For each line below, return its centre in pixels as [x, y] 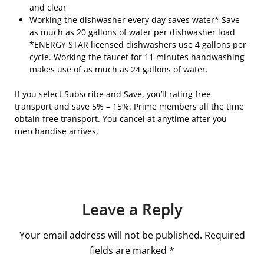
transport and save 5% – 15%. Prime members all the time [129, 107]
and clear [48, 8]
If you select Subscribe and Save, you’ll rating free [113, 94]
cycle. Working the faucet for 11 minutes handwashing [137, 57]
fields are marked [129, 251]
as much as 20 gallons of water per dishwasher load [132, 32]
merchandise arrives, [57, 131]
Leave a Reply [132, 209]
